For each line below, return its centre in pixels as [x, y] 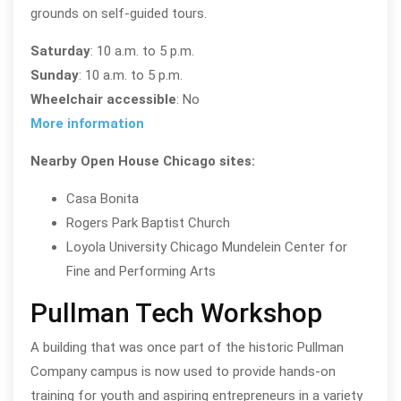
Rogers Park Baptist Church [148, 222]
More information [87, 123]
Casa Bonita [102, 198]
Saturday [60, 51]
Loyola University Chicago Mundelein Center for [206, 247]
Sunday [54, 75]
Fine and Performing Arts [141, 271]
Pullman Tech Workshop [176, 312]
